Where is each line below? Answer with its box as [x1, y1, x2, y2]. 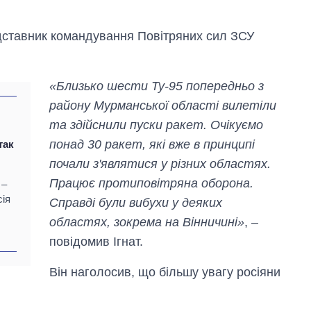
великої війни [204, 193, 273, 205]
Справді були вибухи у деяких [49, 195, 223, 210]
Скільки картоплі [204, 153, 289, 166]
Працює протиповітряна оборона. [49, 176, 254, 190]
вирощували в [204, 167, 278, 179]
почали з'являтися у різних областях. [49, 156, 271, 171]
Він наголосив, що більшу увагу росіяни [49, 264, 281, 279]
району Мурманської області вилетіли [49, 98, 277, 112]
